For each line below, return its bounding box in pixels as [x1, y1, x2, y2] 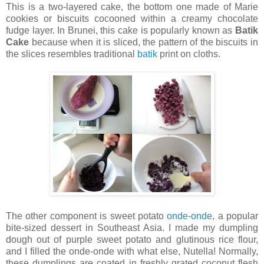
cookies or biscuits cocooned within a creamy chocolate [6, 13, 258, 24]
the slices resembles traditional [6, 48, 137, 59]
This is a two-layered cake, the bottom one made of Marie [6, 1, 258, 12]
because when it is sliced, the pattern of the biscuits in [29, 37, 258, 47]
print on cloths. [157, 48, 223, 59]
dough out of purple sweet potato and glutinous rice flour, [6, 234, 258, 245]
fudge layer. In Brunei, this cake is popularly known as [6, 25, 235, 35]
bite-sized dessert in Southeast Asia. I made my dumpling [6, 222, 258, 233]
